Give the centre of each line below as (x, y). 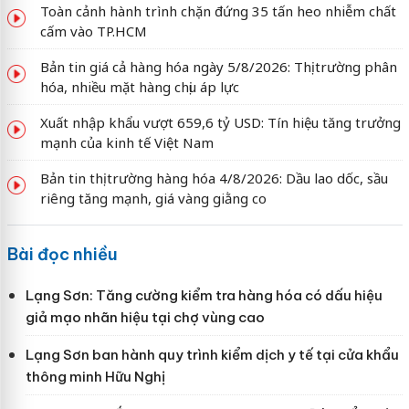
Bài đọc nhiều (62, 254)
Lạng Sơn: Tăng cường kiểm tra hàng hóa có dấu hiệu (204, 295)
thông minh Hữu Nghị (95, 376)
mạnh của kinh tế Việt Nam (126, 142)
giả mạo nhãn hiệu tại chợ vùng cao (145, 317)
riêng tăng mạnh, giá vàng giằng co (153, 198)
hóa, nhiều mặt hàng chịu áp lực (139, 86)
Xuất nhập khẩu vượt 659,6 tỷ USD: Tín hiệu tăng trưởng (220, 122)
